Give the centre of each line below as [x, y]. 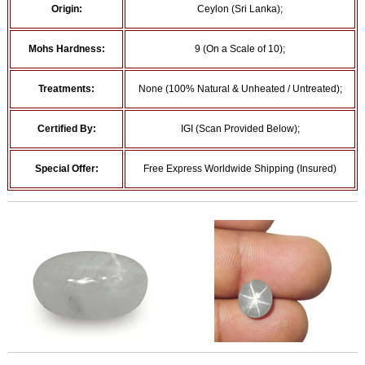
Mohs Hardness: [66, 49]
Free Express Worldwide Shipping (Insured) [240, 169]
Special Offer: [66, 169]
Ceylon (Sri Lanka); [240, 9]
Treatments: [66, 89]
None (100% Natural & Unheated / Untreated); [240, 89]
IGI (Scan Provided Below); [240, 129]
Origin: [66, 9]
